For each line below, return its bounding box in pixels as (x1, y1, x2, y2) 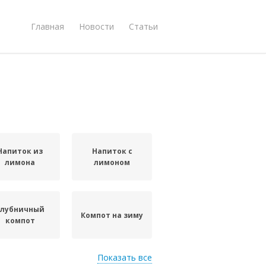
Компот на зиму (81, 210, 144, 220)
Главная (31, 20, 64, 32)
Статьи (129, 20, 158, 32)
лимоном (94, 157, 131, 167)
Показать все (97, 252, 152, 263)
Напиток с (91, 146, 132, 156)
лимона (5, 157, 36, 167)
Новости (79, 20, 114, 32)
